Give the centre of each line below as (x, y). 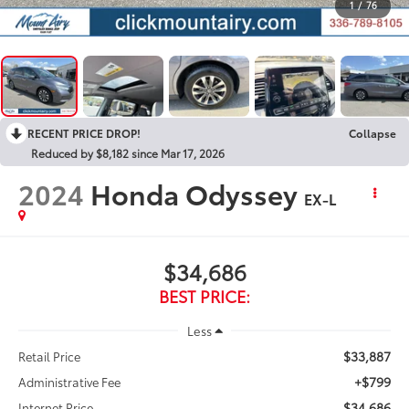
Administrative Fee (70, 381)
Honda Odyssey (194, 193)
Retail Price (50, 356)
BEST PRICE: (204, 295)
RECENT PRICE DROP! (84, 132)
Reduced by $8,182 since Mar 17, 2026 (128, 152)
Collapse (372, 132)
